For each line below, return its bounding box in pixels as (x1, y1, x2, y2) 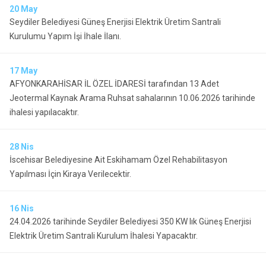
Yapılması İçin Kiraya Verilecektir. (9, 169, 131, 179)
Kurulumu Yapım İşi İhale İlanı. (9, 31, 121, 41)
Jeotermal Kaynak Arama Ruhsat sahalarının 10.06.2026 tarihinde (9, 93, 255, 103)
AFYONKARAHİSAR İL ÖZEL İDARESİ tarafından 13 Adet (9, 79, 219, 88)
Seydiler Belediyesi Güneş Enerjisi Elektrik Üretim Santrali (9, 17, 221, 27)
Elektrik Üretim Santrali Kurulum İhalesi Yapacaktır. (9, 231, 198, 240)
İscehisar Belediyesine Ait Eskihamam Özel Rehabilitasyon (9, 155, 227, 164)
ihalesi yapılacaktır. (9, 107, 79, 117)
